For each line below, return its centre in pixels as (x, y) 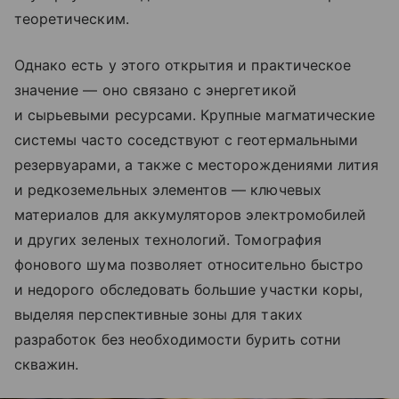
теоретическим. (72, 18)
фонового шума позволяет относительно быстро (189, 264)
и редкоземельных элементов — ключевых (168, 189)
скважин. (47, 364)
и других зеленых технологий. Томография (168, 239)
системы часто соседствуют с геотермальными (187, 139)
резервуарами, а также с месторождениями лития (197, 164)
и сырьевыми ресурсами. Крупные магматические (195, 114)
